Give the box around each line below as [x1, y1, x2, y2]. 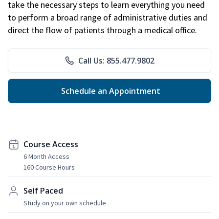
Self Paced [23, 185, 63, 196]
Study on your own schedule [23, 198, 106, 207]
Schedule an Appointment [59, 85, 160, 96]
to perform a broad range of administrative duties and [8, 11, 207, 23]
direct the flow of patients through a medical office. [8, 24, 197, 36]
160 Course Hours [23, 162, 75, 172]
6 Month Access [23, 152, 69, 161]
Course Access [23, 138, 78, 150]
